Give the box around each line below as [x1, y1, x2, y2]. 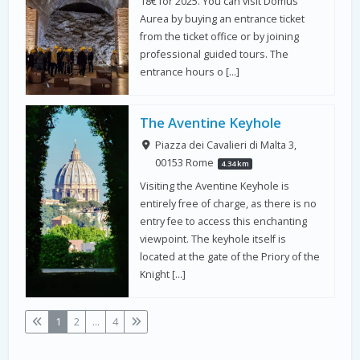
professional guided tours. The [140, 47, 289, 62]
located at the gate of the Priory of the [140, 249, 321, 264]
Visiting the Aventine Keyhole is [140, 178, 290, 193]
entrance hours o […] [140, 65, 240, 80]
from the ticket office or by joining [140, 30, 300, 44]
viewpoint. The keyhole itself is [140, 231, 287, 246]
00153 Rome [154, 156, 216, 170]
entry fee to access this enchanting [140, 214, 308, 228]
